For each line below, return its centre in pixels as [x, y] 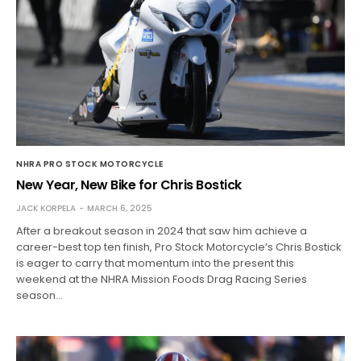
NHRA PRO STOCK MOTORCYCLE [90, 164]
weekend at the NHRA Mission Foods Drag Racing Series [162, 280]
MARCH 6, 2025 [120, 209]
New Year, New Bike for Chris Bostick [129, 185]
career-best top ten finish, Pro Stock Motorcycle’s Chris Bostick [179, 247]
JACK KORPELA [46, 209]
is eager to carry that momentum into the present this [156, 263]
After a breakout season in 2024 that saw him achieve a [162, 231]
